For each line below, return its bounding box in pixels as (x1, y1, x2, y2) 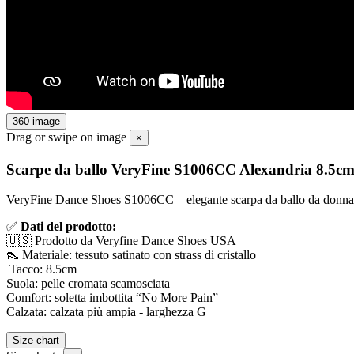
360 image (13, 115, 60, 127)
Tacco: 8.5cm (6, 262, 80, 277)
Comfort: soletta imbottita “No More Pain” (6, 291, 221, 305)
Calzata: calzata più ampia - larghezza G (6, 305, 206, 319)
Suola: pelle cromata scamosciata (6, 277, 170, 291)
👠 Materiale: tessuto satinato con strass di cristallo (6, 248, 259, 262)
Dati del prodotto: (21, 220, 116, 234)
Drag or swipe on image (6, 130, 126, 144)
